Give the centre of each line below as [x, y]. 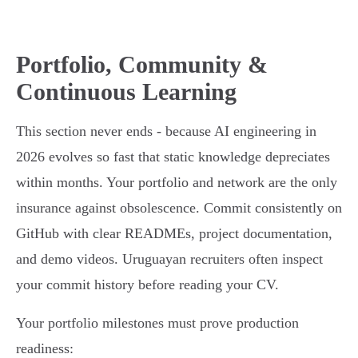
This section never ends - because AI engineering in [166, 131]
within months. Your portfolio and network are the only [177, 183]
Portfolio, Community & [142, 65]
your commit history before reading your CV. [147, 285]
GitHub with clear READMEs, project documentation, [174, 234]
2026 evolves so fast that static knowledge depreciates [173, 157]
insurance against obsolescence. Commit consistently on [179, 208]
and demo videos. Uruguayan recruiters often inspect [169, 259]
